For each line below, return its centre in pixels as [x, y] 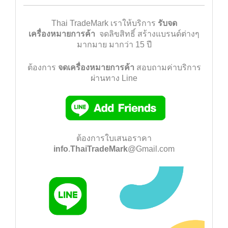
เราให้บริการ [133, 23]
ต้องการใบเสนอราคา [114, 138]
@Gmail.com [151, 149]
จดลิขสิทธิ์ [117, 34]
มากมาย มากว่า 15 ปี [114, 45]
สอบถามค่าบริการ [167, 67]
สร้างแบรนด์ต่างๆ [167, 34]
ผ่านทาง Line [114, 78]
